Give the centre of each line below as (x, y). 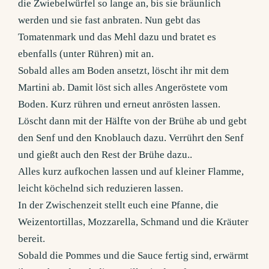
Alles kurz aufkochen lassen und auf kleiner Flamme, (131, 172)
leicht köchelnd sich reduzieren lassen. (101, 189)
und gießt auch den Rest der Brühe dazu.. (105, 155)
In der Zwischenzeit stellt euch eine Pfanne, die (119, 205)
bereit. (32, 239)
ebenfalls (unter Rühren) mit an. (86, 54)
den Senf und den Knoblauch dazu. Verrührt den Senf (131, 138)
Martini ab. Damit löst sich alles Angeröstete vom (123, 88)
